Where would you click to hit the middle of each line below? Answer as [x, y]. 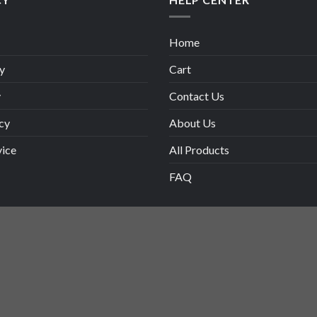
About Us [192, 123]
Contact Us [197, 96]
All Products [199, 150]
